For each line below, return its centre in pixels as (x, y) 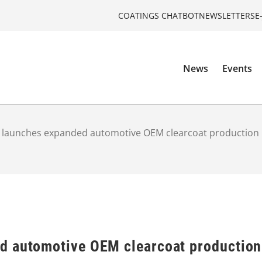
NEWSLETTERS (227, 15)
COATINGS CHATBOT (158, 15)
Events (237, 69)
